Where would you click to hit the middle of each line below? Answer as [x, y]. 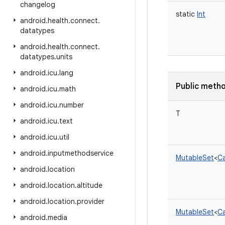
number [72, 105]
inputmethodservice [81, 153]
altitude [90, 185]
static [185, 14]
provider [91, 201]
